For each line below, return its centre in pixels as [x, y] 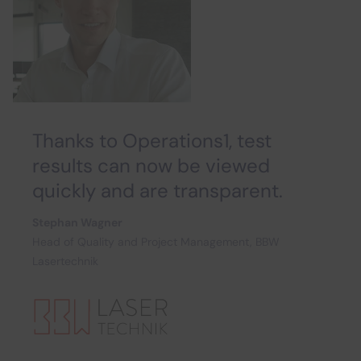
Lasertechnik [65, 261]
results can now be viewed [151, 165]
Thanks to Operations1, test [152, 140]
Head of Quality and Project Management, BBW [156, 241]
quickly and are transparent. [158, 190]
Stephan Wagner [77, 222]
